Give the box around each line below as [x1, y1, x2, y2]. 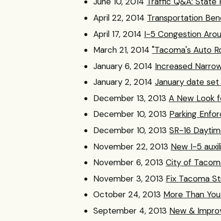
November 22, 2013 [93, 141, 169, 152]
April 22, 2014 [93, 12, 145, 23]
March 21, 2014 [93, 44, 150, 56]
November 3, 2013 [93, 173, 164, 184]
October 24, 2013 [93, 189, 161, 200]
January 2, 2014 [93, 76, 153, 88]
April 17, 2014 [93, 28, 142, 39]
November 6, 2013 [93, 157, 164, 168]
